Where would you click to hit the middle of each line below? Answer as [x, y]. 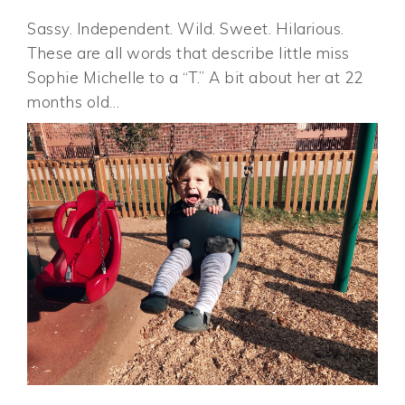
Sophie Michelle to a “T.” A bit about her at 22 [195, 77]
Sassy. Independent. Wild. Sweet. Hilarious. [186, 28]
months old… [74, 101]
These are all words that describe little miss [188, 52]
